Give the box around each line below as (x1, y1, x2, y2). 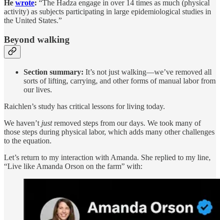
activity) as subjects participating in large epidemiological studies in (4, 7, 211, 16)
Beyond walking (4, 34, 70, 45)
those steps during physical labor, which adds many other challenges (4, 127, 215, 136)
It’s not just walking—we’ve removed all (83, 67, 212, 76)
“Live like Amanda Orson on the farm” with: (4, 162, 142, 170)
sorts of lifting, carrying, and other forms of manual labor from (24, 76, 216, 85)
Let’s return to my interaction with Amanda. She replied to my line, (4, 153, 211, 162)
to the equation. (4, 136, 52, 145)
